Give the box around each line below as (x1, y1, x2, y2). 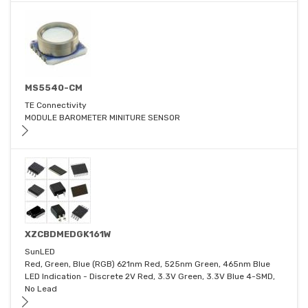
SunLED (25, 247, 55, 257)
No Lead (25, 284, 57, 294)
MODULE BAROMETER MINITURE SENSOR (25, 113, 180, 123)
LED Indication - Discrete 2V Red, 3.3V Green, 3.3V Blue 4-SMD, (25, 272, 275, 282)
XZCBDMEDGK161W (25, 229, 111, 240)
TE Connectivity (25, 100, 87, 111)
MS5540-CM (25, 82, 82, 93)
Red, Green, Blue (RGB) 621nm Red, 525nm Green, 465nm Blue (25, 259, 270, 269)
